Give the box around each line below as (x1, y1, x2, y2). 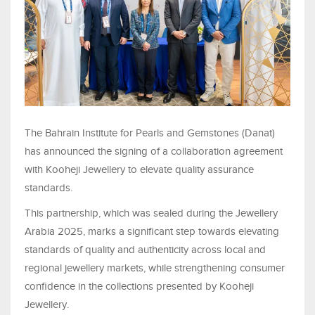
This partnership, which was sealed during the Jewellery (25, 207, 278, 219)
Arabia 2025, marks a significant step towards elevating (25, 226, 279, 238)
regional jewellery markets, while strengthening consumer (25, 262, 285, 274)
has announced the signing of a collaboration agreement (25, 146, 283, 157)
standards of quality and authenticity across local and (25, 244, 266, 256)
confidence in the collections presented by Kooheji (25, 281, 254, 292)
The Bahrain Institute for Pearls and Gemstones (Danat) (25, 127, 275, 139)
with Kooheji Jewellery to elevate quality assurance (25, 164, 254, 176)
